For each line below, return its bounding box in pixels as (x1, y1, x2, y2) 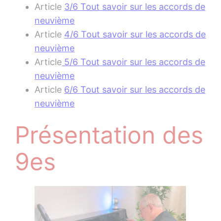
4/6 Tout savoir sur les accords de (64, 29, 206, 40)
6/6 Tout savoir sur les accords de (64, 84, 206, 95)
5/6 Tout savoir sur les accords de (62, 57, 206, 68)
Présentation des (15, 120, 204, 149)
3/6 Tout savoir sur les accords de (64, 1, 206, 12)
